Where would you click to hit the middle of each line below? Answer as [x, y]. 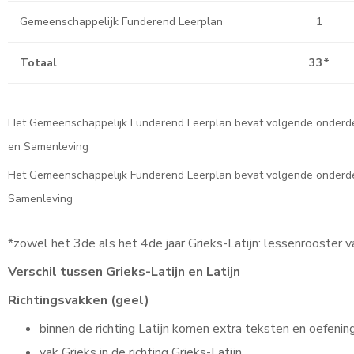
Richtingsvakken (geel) [79, 300]
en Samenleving [48, 147]
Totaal [38, 62]
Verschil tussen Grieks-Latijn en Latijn [124, 272]
